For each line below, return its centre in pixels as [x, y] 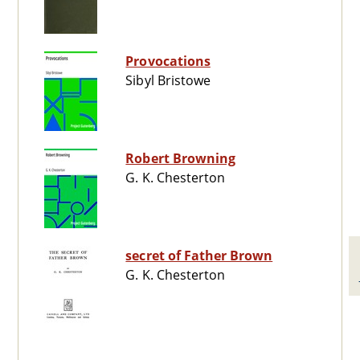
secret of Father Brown [199, 256]
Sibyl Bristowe [168, 81]
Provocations [168, 61]
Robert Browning [180, 159]
